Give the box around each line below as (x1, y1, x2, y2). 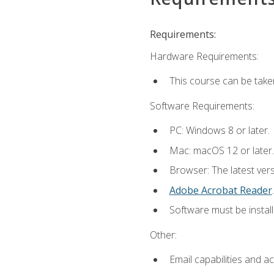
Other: (149, 228, 177, 242)
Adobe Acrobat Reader (169, 183, 272, 197)
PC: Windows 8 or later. (169, 124, 270, 138)
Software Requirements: (149, 98, 254, 113)
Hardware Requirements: (149, 50, 259, 64)
